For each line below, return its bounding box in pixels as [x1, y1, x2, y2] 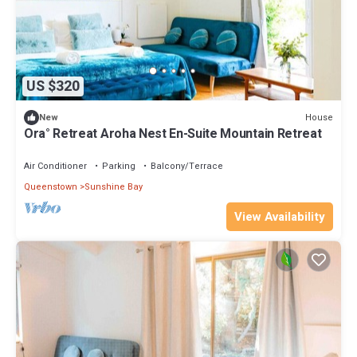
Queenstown [24, 180, 77, 194]
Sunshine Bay [84, 180, 143, 194]
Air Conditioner [24, 159, 87, 174]
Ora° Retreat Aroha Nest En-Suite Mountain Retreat [24, 124, 322, 144]
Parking [102, 159, 135, 174]
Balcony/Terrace [151, 159, 223, 174]
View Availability [234, 208, 325, 226]
